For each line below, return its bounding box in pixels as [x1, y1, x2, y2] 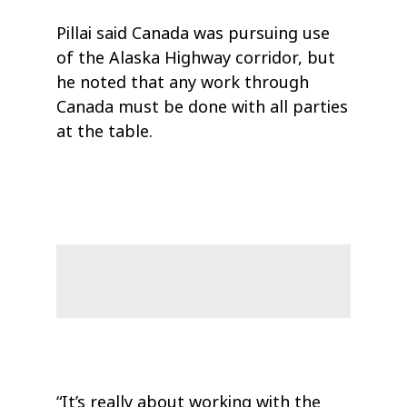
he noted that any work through [56, 70, 310, 94]
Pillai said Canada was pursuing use [56, 21, 331, 45]
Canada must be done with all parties [56, 94, 349, 119]
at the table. [56, 119, 154, 144]
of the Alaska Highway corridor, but [56, 45, 336, 70]
